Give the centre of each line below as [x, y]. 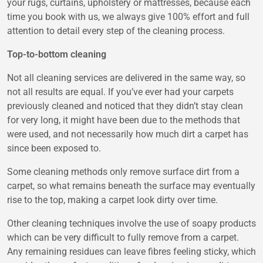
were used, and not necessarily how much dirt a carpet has [128, 134]
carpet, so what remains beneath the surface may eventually [131, 186]
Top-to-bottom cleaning [57, 54]
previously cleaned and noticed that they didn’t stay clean [125, 106]
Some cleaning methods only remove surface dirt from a [123, 171]
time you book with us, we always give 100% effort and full [128, 16]
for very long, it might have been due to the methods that [124, 120]
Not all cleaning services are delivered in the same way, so [126, 77]
